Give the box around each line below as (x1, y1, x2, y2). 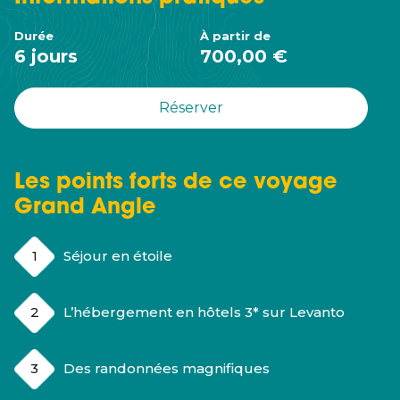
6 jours (14, 46, 78, 67)
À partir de (200, 29, 271, 43)
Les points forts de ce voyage (14, 172, 337, 194)
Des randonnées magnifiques (63, 360, 270, 377)
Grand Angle (14, 197, 156, 219)
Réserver (159, 99, 223, 116)
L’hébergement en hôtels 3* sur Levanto (63, 304, 345, 321)
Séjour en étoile (63, 247, 172, 264)
